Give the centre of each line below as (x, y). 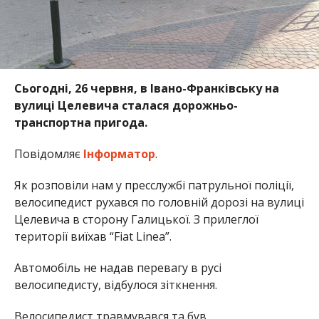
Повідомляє (48, 153)
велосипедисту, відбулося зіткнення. (115, 284)
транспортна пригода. (80, 122)
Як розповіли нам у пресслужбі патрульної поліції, (154, 185)
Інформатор (119, 153)
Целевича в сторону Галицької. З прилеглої (136, 219)
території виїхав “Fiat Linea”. (93, 236)
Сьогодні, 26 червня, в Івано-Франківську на (146, 88)
